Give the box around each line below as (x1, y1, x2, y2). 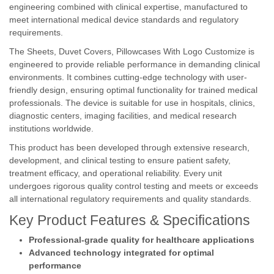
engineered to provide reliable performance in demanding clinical (9, 59, 260, 69)
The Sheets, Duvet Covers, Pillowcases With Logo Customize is (9, 46, 254, 56)
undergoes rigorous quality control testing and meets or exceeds (9, 181, 258, 191)
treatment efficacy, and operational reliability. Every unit (9, 168, 222, 178)
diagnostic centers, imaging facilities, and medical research (9, 111, 237, 120)
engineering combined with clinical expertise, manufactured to (9, 2, 248, 12)
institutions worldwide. (9, 124, 94, 133)
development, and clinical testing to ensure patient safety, (9, 155, 231, 165)
